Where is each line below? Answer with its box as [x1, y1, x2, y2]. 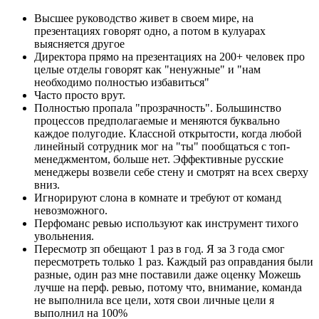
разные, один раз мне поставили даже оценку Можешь [34, 268, 300, 281]
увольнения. [34, 229, 94, 242]
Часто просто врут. [34, 88, 125, 101]
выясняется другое [34, 37, 125, 50]
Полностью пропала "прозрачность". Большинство [34, 101, 281, 114]
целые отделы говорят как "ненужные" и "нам [34, 63, 261, 75]
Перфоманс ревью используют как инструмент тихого [34, 216, 298, 229]
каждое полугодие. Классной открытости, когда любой [34, 127, 302, 140]
